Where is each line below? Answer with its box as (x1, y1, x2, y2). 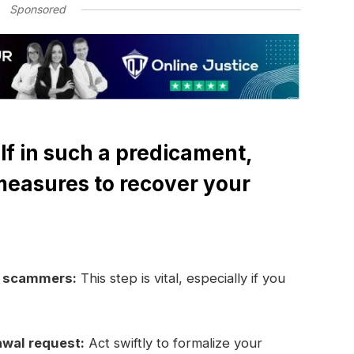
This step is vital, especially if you (76, 270, 285, 287)
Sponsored (9, 2, 66, 17)
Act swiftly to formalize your (84, 335, 262, 352)
